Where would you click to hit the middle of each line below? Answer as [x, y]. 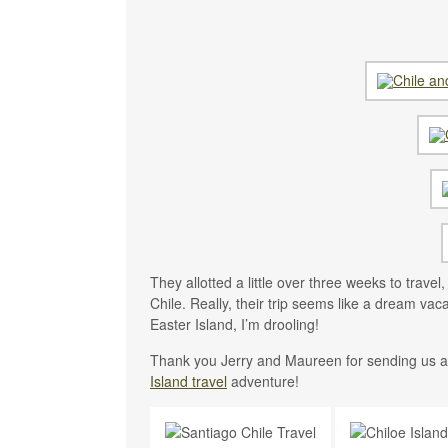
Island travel [188, 380]
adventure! [265, 380]
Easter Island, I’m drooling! [234, 323]
